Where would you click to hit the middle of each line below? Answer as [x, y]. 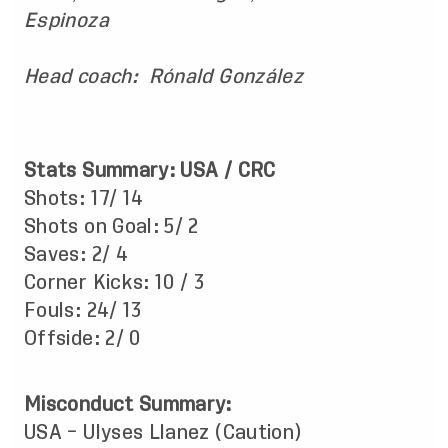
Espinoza [66, 20]
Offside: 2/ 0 [85, 338]
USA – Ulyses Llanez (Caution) [163, 432]
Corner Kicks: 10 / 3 [117, 282]
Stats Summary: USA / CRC [150, 170]
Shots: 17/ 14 [87, 198]
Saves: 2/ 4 [79, 254]
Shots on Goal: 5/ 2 [114, 226]
